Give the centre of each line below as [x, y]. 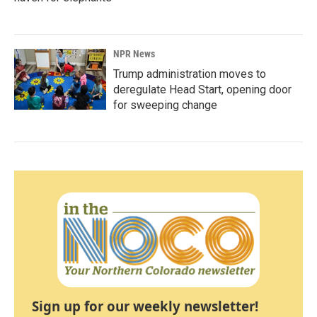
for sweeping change [165, 105]
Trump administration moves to [190, 74]
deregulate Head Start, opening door [202, 89]
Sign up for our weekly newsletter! [145, 306]
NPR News [134, 53]
